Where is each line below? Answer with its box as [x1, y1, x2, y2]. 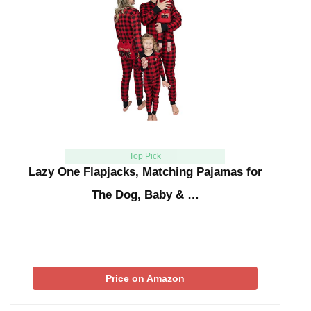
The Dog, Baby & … [91, 187, 199, 201]
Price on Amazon [106, 272, 185, 284]
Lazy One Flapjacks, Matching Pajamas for [28, 165, 262, 178]
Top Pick [128, 151, 161, 161]
